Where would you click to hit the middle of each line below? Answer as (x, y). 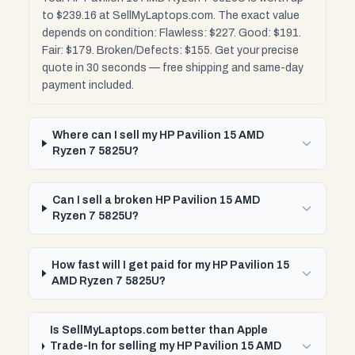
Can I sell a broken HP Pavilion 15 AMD (157, 200)
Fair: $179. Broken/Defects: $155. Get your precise (170, 50)
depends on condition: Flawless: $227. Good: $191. (172, 33)
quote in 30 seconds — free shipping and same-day (173, 68)
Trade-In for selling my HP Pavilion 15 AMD (165, 346)
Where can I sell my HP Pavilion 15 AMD (158, 135)
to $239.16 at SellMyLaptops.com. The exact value (171, 15)
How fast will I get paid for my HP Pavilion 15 (170, 265)
